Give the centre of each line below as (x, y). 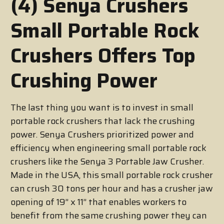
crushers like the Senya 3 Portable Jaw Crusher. (107, 162)
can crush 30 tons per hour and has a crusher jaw (112, 189)
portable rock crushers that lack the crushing (103, 121)
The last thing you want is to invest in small (102, 108)
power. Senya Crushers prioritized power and (102, 135)
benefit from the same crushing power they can (109, 216)
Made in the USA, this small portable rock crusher (112, 175)
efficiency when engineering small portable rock (108, 148)
